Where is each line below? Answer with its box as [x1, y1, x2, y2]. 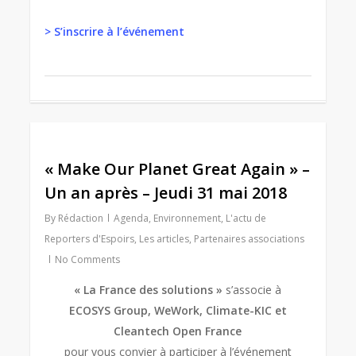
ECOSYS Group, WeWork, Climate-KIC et [68, 303, 287, 318]
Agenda [114, 211, 149, 225]
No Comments [55, 253, 121, 266]
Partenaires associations [194, 232, 305, 246]
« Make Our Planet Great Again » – [44, 158, 311, 180]
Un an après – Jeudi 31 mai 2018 [44, 182, 288, 203]
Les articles [139, 232, 190, 246]
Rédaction [58, 211, 104, 225]
